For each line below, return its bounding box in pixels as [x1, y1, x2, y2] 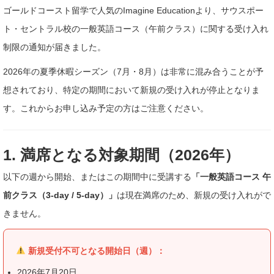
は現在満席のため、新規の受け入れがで [117, 190, 271, 200]
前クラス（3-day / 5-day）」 [3, 190, 117, 200]
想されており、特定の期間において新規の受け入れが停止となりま [3, 84, 260, 95]
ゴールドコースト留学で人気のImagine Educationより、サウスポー [3, 5, 264, 15]
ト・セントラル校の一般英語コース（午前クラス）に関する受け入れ [3, 23, 268, 34]
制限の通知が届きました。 [3, 42, 106, 52]
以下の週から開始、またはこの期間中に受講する [3, 171, 191, 182]
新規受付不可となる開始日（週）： [25, 245, 165, 256]
